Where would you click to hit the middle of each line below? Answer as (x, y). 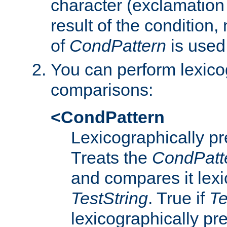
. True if (179, 198)
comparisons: (102, 89)
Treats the (111, 157)
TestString (109, 198)
